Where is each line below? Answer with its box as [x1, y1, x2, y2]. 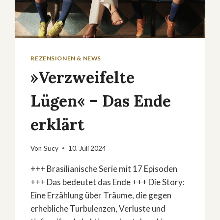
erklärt [30, 114, 85, 135]
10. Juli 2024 [68, 144, 106, 152]
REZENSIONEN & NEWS [30, 55, 102, 62]
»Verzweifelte [30, 67, 135, 88]
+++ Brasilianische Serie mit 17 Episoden [30, 163, 178, 174]
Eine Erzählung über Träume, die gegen [30, 190, 172, 200]
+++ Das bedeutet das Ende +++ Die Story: [30, 176, 185, 187]
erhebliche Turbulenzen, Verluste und [30, 203, 166, 214]
